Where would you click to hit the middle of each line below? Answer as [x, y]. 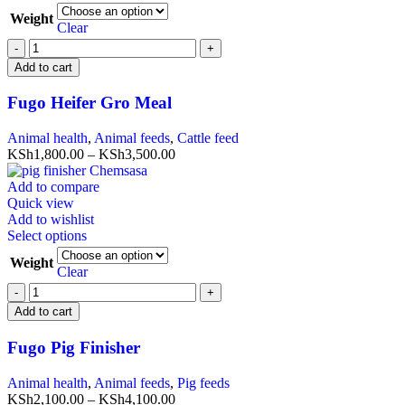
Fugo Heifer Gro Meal [89, 103]
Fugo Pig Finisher [74, 347]
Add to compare [53, 187]
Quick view [41, 203]
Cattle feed [208, 138]
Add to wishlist [51, 220]
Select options [47, 236]
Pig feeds [203, 382]
